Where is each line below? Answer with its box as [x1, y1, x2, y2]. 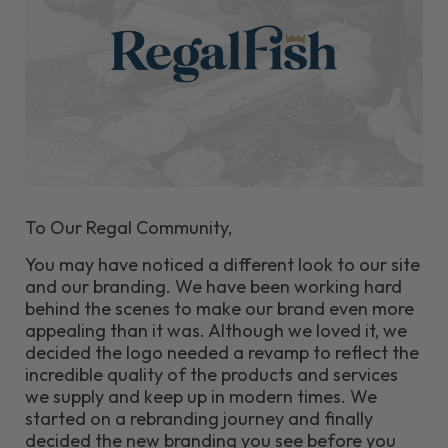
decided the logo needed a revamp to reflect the [25, 340, 419, 364]
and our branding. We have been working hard [25, 274, 402, 298]
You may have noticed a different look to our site [25, 252, 420, 276]
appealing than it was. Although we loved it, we [25, 318, 407, 342]
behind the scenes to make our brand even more [25, 296, 414, 320]
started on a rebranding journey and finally [25, 406, 373, 430]
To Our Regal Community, [25, 215, 232, 239]
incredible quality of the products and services [25, 362, 398, 386]
